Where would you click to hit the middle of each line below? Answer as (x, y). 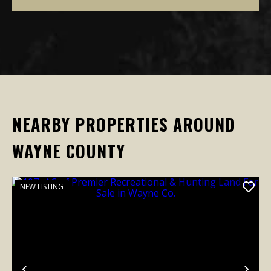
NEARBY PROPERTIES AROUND (124, 124)
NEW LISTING (42, 187)
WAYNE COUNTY (69, 151)
